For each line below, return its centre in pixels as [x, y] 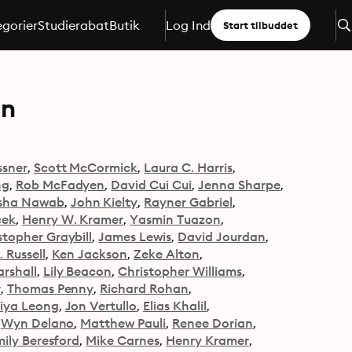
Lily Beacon [77, 271]
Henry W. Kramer [73, 219]
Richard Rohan [144, 288]
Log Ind [188, 25]
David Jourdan [222, 236]
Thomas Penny [50, 288]
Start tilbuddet [260, 25]
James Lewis [135, 236]
